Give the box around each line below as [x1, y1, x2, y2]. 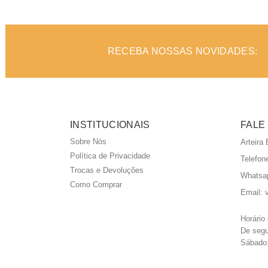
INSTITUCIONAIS [70, 120, 150, 130]
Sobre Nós [70, 137, 106, 146]
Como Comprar [70, 180, 122, 189]
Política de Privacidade [70, 151, 150, 160]
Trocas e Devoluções [70, 166, 144, 175]
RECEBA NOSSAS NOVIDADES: [107, 46, 258, 56]
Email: [240, 188, 265, 197]
